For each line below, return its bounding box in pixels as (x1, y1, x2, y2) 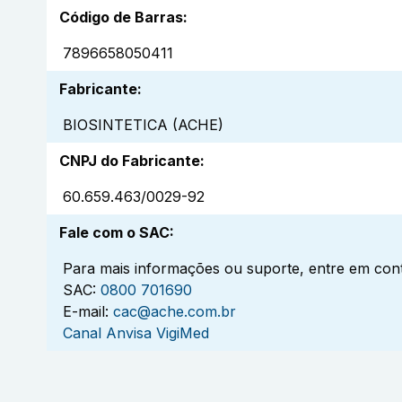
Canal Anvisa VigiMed (63, 324, 209, 343)
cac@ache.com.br (113, 302, 236, 321)
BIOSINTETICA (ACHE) (63, 116, 223, 135)
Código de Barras (59, 8, 183, 27)
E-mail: (63, 302, 109, 321)
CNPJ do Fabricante (59, 152, 200, 170)
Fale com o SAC (59, 223, 170, 242)
